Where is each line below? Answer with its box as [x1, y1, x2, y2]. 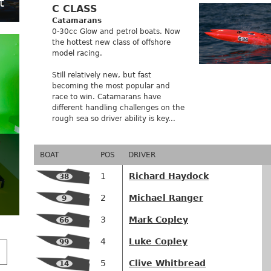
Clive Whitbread [129, 258, 206, 269]
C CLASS [52, 3, 97, 15]
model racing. [52, 49, 102, 58]
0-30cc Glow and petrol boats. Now [52, 27, 180, 36]
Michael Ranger [129, 193, 203, 203]
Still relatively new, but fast [52, 71, 151, 80]
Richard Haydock [129, 171, 209, 181]
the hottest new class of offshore [52, 38, 171, 47]
